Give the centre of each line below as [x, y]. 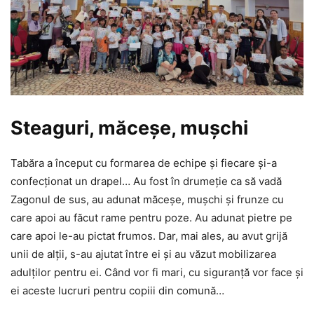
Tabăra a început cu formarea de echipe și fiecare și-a [144, 163]
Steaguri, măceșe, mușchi [129, 128]
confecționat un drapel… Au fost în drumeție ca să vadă [146, 181]
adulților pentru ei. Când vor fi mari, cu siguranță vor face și [157, 272]
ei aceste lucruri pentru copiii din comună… [117, 290]
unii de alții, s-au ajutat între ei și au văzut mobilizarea [143, 254]
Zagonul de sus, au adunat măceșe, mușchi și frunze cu [147, 199]
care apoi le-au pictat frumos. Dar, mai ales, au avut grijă [149, 235]
